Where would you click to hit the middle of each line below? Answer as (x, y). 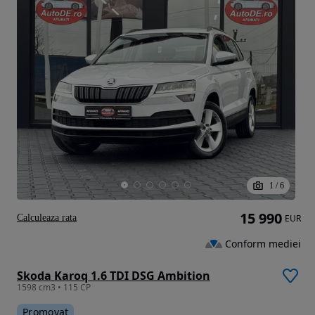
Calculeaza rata (47, 217)
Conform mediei (263, 243)
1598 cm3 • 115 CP (54, 287)
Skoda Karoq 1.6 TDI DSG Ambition (114, 275)
